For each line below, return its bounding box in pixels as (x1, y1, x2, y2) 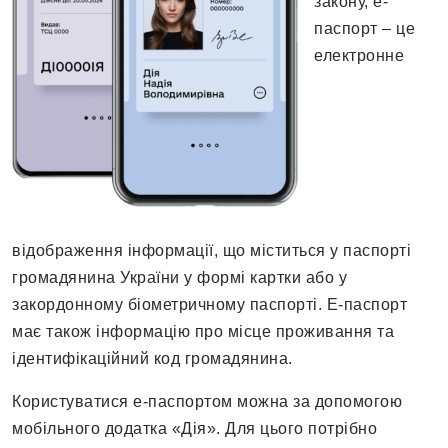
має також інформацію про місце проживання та (12, 323, 394, 341)
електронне (314, 47, 404, 65)
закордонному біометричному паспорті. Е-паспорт (12, 296, 407, 314)
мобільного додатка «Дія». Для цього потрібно (12, 420, 377, 438)
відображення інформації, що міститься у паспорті (12, 242, 411, 260)
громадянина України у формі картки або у (12, 269, 347, 287)
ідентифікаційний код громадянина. (12, 350, 293, 368)
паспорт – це (314, 20, 415, 38)
